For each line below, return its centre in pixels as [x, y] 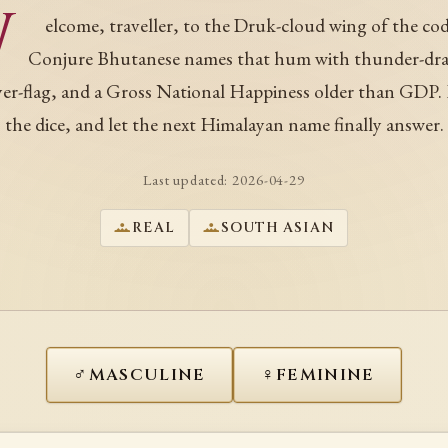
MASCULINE [147, 375]
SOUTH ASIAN [277, 227]
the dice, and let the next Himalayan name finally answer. [224, 124]
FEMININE [325, 375]
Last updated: [188, 180]
